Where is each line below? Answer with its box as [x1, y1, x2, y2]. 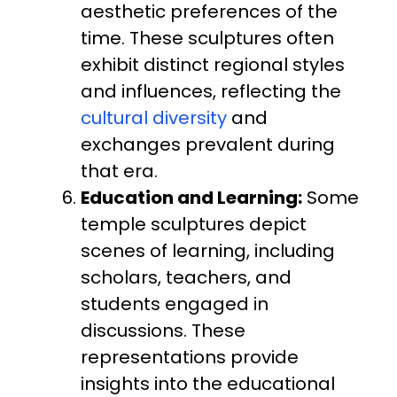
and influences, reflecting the [81, 78, 342, 104]
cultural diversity [81, 105, 228, 130]
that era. [81, 158, 159, 183]
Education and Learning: [81, 184, 303, 210]
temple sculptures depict [81, 211, 307, 237]
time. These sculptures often [81, 25, 335, 51]
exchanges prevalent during [81, 131, 336, 157]
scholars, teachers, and [81, 264, 292, 290]
